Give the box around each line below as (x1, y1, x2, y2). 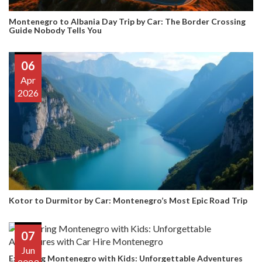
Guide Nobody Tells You (9, 25, 102, 35)
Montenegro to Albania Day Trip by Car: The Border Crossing (9, 16, 246, 26)
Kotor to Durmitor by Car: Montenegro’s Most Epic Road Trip (9, 195, 247, 205)
